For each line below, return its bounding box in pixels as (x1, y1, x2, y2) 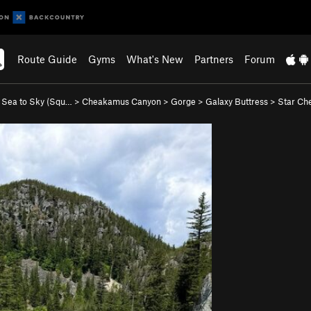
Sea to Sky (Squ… (1, 96, 72, 107)
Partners (194, 53, 234, 65)
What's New (126, 53, 184, 65)
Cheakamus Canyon (82, 96, 161, 107)
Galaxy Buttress (205, 96, 268, 107)
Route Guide (17, 53, 78, 65)
